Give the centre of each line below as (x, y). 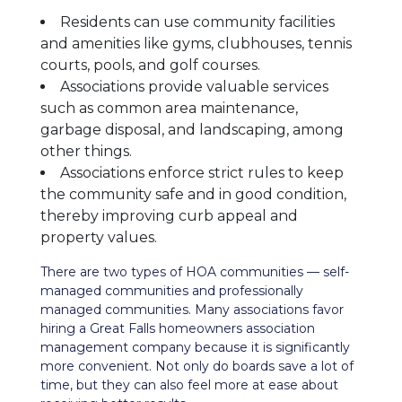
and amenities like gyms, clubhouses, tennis (196, 44)
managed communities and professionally (172, 291)
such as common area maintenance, (169, 108)
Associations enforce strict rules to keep (202, 173)
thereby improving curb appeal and (169, 216)
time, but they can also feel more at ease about (189, 385)
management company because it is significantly (195, 347)
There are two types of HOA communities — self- (195, 272)
